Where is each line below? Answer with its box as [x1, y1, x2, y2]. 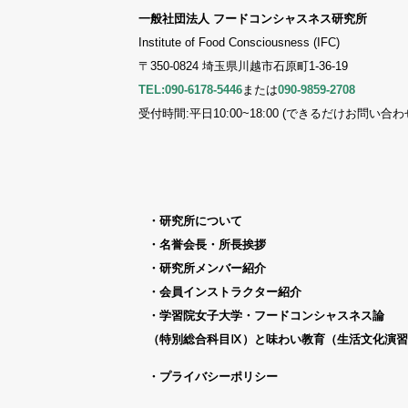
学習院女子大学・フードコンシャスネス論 [159, 309, 384, 323]
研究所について [159, 214, 242, 229]
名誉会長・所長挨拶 [159, 238, 266, 252]
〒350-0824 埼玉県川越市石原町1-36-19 [138, 58, 348, 73]
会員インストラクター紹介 [159, 285, 301, 300]
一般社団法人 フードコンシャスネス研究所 [138, 11, 367, 25]
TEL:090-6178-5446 [138, 82, 242, 97]
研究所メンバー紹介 [159, 261, 266, 276]
